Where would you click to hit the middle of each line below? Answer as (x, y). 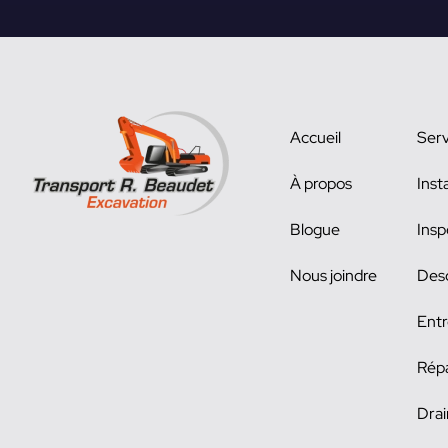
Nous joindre (334, 275)
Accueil (316, 137)
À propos (321, 183)
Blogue (315, 229)
